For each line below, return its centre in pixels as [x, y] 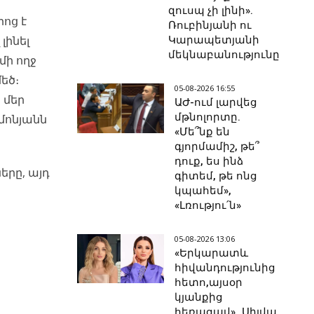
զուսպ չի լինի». [211, 11]
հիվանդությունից [225, 268]
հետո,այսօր [209, 283]
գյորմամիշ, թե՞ [217, 147]
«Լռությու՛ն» [208, 206]
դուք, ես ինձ [209, 162]
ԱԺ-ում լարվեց [216, 103]
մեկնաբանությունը [224, 55]
